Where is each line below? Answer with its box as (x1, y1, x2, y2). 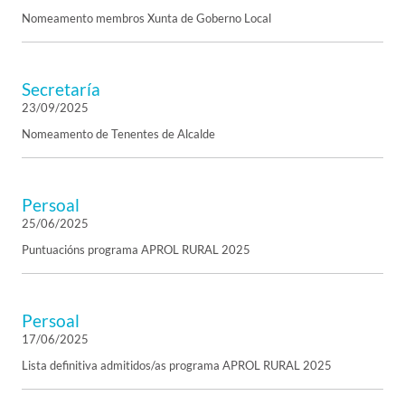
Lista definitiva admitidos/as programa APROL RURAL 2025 (22, 358, 332, 372)
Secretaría (22, 79, 100, 99)
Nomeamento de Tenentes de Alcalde (22, 127, 215, 141)
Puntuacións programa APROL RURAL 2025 (22, 242, 250, 257)
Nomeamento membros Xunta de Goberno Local (22, 11, 271, 25)
